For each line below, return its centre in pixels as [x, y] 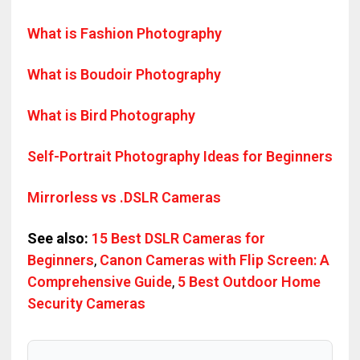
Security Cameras [86, 303]
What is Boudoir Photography [124, 74]
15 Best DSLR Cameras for [178, 238]
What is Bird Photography [111, 115]
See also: [57, 238]
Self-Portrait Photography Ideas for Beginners [180, 156]
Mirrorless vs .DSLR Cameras [124, 197]
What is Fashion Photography [124, 33]
